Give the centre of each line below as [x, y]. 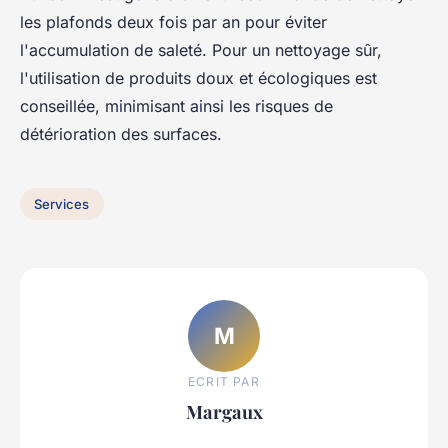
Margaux [224, 411]
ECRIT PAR [224, 381]
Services [62, 203]
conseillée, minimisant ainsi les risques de [176, 106]
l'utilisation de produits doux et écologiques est [198, 78]
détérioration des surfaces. [121, 134]
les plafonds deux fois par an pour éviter [173, 22]
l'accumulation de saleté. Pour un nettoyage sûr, [201, 50]
